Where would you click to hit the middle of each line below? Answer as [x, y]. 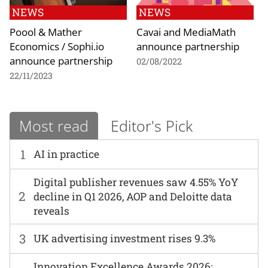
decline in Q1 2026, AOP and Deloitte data [133, 196]
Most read [54, 125]
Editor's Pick [152, 125]
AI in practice [67, 154]
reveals [52, 211]
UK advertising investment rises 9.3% [125, 239]
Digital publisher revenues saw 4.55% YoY [136, 182]
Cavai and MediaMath [186, 32]
